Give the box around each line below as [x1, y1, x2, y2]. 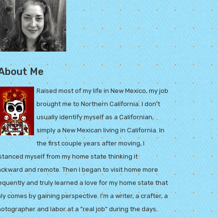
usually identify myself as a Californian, [36, 113, 154, 121]
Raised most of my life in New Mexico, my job [36, 87, 168, 94]
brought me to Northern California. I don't [36, 100, 160, 108]
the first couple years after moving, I [36, 140, 145, 147]
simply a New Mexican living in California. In [36, 127, 164, 134]
